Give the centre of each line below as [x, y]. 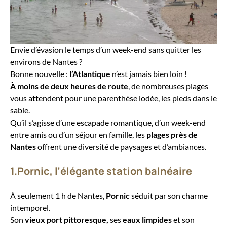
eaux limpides [147, 220]
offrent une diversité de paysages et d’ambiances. [121, 147]
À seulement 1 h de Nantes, [57, 195]
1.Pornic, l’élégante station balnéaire [101, 171]
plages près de [172, 135]
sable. [20, 110]
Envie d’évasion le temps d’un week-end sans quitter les [106, 49]
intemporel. [30, 207]
